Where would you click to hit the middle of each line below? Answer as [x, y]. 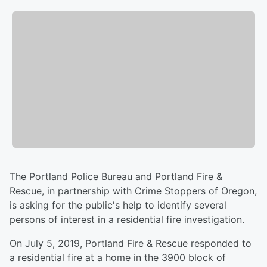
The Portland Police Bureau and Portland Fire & [116, 177]
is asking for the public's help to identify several [118, 205]
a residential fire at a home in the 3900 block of [118, 258]
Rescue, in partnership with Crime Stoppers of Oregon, [133, 191]
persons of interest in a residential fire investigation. [127, 220]
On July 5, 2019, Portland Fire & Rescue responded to [131, 243]
